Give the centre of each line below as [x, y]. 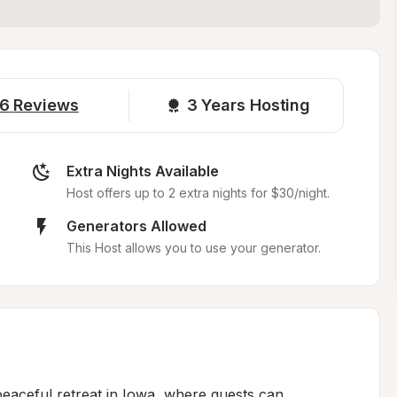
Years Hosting [256, 105]
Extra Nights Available [142, 171]
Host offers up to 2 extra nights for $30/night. [198, 193]
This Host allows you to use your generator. [193, 248]
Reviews [46, 105]
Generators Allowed [136, 226]
